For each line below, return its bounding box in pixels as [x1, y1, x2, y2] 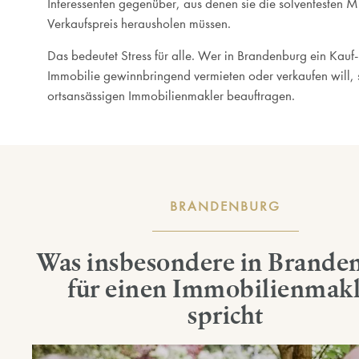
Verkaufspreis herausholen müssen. [47, 16, 231, 32]
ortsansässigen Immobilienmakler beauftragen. [47, 87, 295, 103]
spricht [188, 299, 264, 332]
